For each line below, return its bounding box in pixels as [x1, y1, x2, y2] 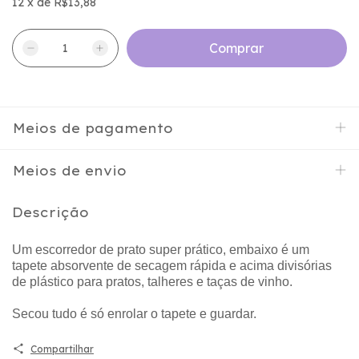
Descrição [12, 204, 89, 220]
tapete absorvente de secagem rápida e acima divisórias [12, 258, 332, 272]
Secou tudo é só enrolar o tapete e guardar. [12, 306, 256, 321]
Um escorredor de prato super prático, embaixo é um [12, 242, 309, 256]
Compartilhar [30, 342, 94, 355]
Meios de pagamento [13, 120, 173, 136]
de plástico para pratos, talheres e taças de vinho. [12, 274, 292, 288]
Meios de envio [13, 163, 127, 179]
